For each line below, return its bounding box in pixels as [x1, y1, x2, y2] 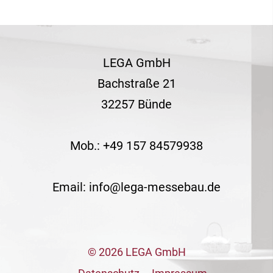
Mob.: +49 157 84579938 [70, 138, 203, 153]
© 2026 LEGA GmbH [87, 245, 186, 258]
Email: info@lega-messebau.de [52, 179, 221, 194]
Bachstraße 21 [97, 76, 176, 91]
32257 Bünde [101, 96, 172, 112]
